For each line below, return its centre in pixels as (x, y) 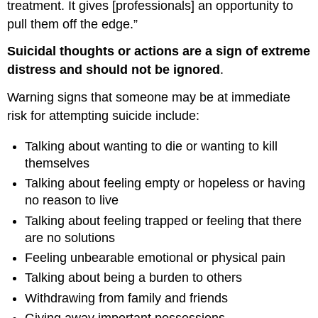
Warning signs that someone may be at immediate (149, 98)
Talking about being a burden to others (134, 278)
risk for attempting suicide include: (104, 116)
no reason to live (72, 201)
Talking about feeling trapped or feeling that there (164, 220)
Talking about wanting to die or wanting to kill (152, 146)
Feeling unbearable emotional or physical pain (155, 257)
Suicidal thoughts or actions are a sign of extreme (159, 51)
